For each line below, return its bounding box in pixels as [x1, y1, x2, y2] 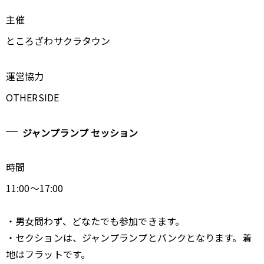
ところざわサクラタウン [6, 34, 111, 48]
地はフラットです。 [6, 247, 90, 261]
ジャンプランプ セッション [22, 126, 138, 140]
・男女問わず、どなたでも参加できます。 [6, 214, 184, 228]
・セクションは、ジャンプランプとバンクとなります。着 [6, 230, 252, 245]
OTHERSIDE [6, 90, 59, 104]
